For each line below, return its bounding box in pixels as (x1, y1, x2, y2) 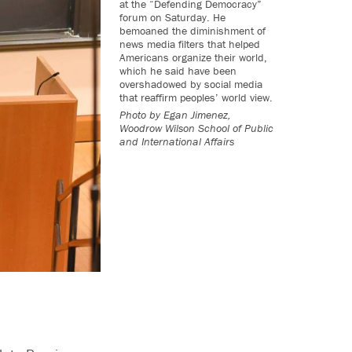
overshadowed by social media (119, 76, 262, 91)
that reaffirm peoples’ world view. (119, 90, 273, 104)
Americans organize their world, (119, 49, 267, 64)
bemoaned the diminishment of (119, 23, 266, 38)
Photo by (119, 107, 160, 122)
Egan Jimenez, (163, 107, 231, 122)
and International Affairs (119, 134, 234, 148)
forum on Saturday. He (119, 9, 225, 24)
